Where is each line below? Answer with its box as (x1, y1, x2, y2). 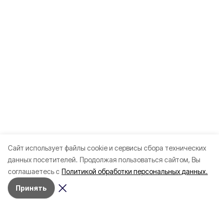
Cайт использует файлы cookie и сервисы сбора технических (8, 144, 206, 152)
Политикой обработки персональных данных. (62, 167, 208, 175)
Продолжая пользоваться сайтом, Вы (80, 155, 200, 164)
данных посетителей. (8, 155, 78, 164)
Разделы (8, 190, 38, 198)
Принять (16, 184, 47, 192)
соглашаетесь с (8, 167, 60, 175)
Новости (8, 203, 35, 212)
